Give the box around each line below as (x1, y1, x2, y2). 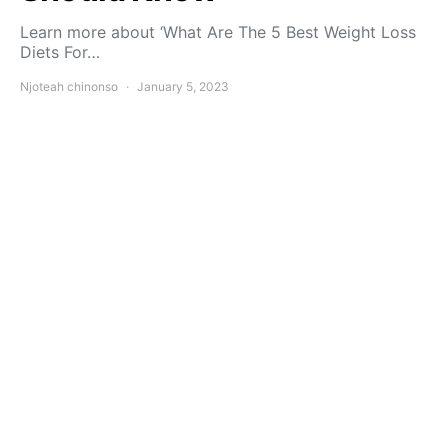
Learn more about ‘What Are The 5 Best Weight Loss (20, 22, 416, 42)
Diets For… (20, 42, 100, 62)
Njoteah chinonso (20, 79, 118, 94)
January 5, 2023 (137, 79, 229, 94)
